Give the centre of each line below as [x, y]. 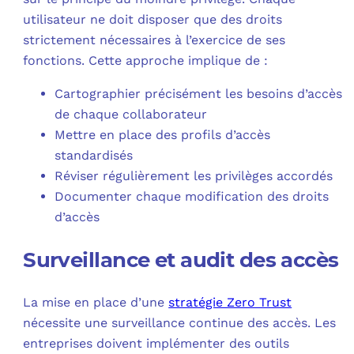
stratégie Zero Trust [230, 302]
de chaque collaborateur [131, 114]
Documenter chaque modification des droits [192, 196]
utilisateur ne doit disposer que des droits [153, 19]
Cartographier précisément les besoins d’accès [199, 93]
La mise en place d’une [96, 302]
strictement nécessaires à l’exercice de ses [154, 40]
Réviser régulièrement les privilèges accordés [194, 175]
